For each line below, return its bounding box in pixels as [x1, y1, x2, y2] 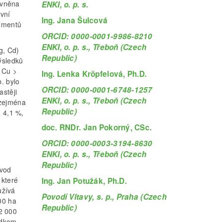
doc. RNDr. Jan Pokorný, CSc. [41, 121, 152, 133]
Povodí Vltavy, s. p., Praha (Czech [41, 191, 167, 202]
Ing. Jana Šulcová [41, 14, 108, 26]
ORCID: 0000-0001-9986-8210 [41, 30, 153, 42]
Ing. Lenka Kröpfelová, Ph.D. [41, 68, 147, 79]
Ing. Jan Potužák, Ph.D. [41, 175, 127, 186]
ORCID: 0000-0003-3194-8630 [41, 137, 153, 149]
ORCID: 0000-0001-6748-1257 [41, 84, 153, 95]
